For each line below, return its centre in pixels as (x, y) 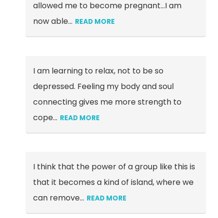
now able (50, 21)
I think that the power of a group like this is (114, 167)
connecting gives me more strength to (107, 102)
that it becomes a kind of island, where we (113, 182)
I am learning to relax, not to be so (98, 71)
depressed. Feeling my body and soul (103, 86)
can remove (56, 198)
